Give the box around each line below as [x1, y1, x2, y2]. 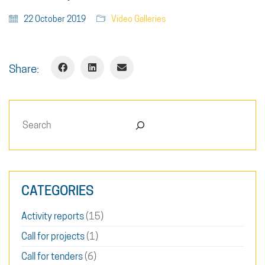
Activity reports [21, 211, 84, 222]
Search [21, 113, 50, 125]
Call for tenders [21, 251, 83, 263]
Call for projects [21, 231, 85, 243]
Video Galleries [111, 14, 166, 24]
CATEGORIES [21, 183, 93, 199]
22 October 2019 [24, 14, 86, 24]
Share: [9, 62, 39, 76]
